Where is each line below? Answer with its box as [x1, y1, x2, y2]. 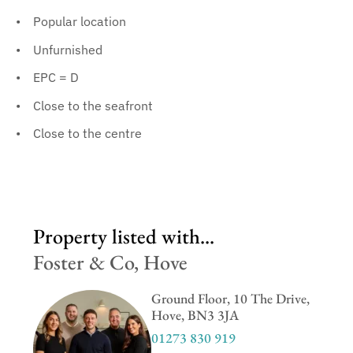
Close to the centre [32, 124, 142, 142]
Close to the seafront [32, 96, 153, 113]
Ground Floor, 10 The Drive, [150, 289, 310, 308]
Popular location [32, 13, 126, 30]
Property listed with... [32, 222, 214, 250]
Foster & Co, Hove [32, 248, 188, 276]
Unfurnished [32, 40, 102, 58]
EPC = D [32, 69, 79, 86]
